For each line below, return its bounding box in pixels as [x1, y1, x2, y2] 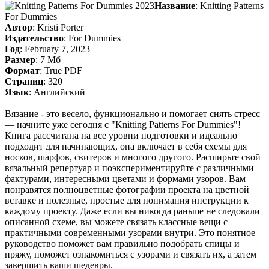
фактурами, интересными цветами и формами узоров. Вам [5, 174, 246, 184]
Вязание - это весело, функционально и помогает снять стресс [5, 109, 260, 119]
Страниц [5, 76, 43, 87]
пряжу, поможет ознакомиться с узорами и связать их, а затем [5, 249, 256, 260]
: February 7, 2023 [20, 44, 90, 55]
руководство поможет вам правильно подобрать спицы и [5, 238, 240, 249]
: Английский [29, 87, 85, 98]
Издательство [5, 33, 64, 44]
